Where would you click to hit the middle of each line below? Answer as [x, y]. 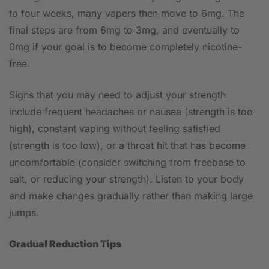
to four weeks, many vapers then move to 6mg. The [127, 13]
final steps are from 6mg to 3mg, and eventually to [124, 30]
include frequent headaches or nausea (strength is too [131, 111]
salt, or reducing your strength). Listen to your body [126, 179]
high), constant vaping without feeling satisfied [115, 128]
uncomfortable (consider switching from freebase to [127, 162]
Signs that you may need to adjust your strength [117, 95]
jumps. [24, 212]
